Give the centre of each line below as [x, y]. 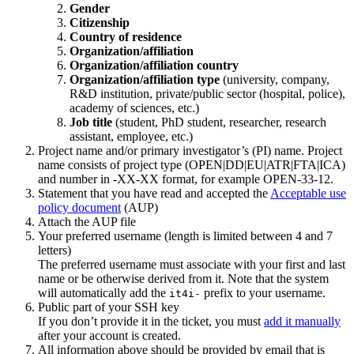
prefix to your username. [263, 292]
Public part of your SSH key [109, 307]
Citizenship [100, 22]
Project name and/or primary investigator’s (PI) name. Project [190, 150]
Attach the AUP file [87, 221]
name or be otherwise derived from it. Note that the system [183, 278]
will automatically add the [104, 292]
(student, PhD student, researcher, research [219, 122]
